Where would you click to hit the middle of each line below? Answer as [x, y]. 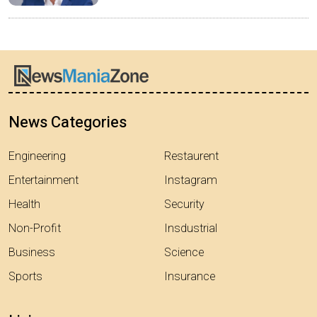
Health [24, 205]
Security [184, 205]
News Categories [68, 123]
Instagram [191, 181]
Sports [25, 277]
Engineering [37, 157]
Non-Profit [35, 229]
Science [184, 253]
